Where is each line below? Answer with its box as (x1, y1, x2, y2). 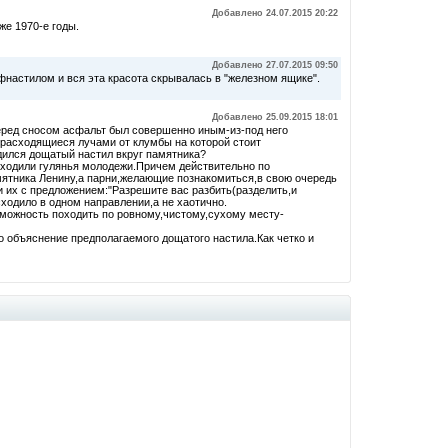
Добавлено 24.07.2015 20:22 (212, 8, 338, 18)
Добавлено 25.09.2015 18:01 (212, 112, 338, 122)
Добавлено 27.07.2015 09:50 (212, 60, 338, 70)
